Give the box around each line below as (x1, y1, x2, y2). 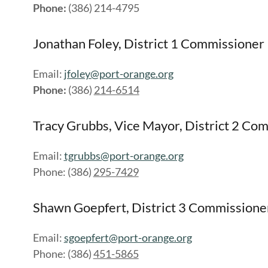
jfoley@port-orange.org (63, 67, 173, 80)
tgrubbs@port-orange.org (63, 149, 184, 162)
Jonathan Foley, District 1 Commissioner (32, 35, 264, 51)
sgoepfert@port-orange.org (63, 231, 192, 244)
